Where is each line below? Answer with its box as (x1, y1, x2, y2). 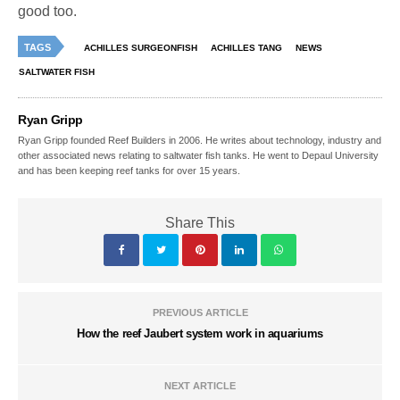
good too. (18, 4, 78, 20)
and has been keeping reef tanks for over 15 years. (18, 165, 241, 177)
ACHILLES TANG (211, 43, 282, 54)
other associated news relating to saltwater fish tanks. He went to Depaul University (18, 150, 379, 162)
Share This (165, 215, 235, 231)
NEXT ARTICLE (164, 380, 236, 392)
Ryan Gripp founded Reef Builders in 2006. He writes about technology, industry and (18, 135, 382, 146)
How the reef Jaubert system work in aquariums (76, 327, 324, 341)
